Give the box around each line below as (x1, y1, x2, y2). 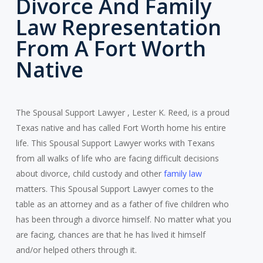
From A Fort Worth (15, 33, 206, 63)
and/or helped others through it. (15, 244, 137, 255)
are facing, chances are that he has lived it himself (15, 228, 205, 240)
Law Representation (15, 12, 221, 42)
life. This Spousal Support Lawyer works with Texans (15, 137, 215, 149)
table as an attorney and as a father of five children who (15, 198, 229, 210)
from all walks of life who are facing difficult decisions (15, 152, 219, 164)
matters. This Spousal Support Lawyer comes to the (15, 183, 214, 194)
